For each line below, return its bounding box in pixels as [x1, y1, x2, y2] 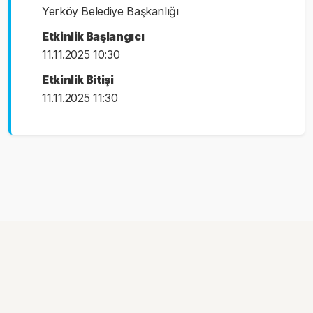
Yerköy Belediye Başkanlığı [42, 3, 179, 18]
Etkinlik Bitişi [42, 72, 114, 87]
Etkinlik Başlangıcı [42, 29, 145, 43]
